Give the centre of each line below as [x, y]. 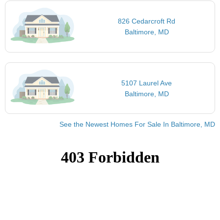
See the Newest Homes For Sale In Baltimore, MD [137, 124]
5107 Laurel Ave [147, 83]
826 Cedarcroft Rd [147, 21]
